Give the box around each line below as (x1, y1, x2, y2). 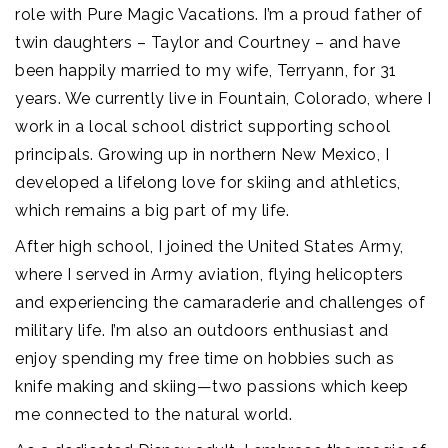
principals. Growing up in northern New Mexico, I (15, 145, 389, 164)
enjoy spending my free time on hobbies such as (15, 349, 394, 368)
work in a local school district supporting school (15, 117, 391, 136)
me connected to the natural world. (15, 405, 292, 424)
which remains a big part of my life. (15, 201, 289, 220)
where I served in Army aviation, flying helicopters (15, 265, 404, 284)
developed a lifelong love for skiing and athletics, (15, 173, 401, 192)
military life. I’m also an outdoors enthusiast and (15, 321, 388, 340)
